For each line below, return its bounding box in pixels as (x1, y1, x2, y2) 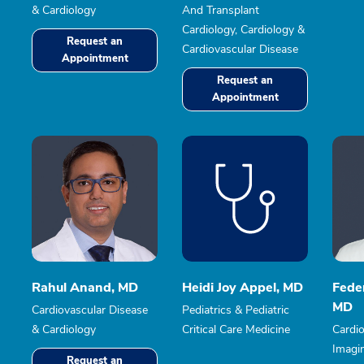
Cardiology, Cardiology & (182, 22, 305, 37)
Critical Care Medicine (182, 322, 290, 337)
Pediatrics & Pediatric (182, 302, 289, 318)
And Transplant (182, 2, 259, 18)
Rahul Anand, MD (32, 279, 138, 297)
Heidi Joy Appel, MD (182, 279, 303, 297)
